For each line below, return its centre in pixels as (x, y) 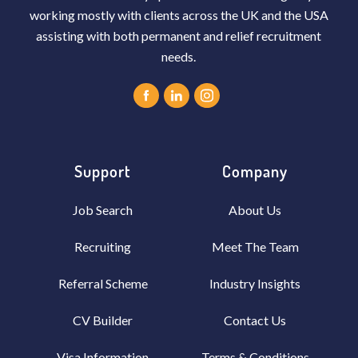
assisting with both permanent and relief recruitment (179, 35)
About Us (255, 210)
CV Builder (103, 320)
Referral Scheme (103, 284)
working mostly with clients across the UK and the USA (179, 14)
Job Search (103, 210)
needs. (179, 56)
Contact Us (255, 320)
